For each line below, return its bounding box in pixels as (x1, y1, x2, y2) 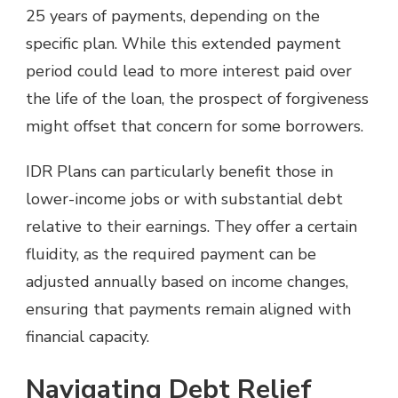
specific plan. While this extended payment (26, 32, 341, 54)
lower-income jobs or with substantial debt (26, 187, 343, 210)
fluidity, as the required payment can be (26, 243, 316, 265)
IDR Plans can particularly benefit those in (26, 160, 333, 182)
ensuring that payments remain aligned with (26, 298, 351, 320)
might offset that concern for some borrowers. (26, 115, 363, 137)
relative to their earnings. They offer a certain (26, 215, 357, 237)
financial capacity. (26, 325, 149, 347)
